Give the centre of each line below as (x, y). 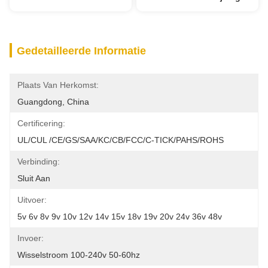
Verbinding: (39, 162)
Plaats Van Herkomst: (58, 85)
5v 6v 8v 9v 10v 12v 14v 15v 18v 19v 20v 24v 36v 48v (120, 217)
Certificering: (41, 123)
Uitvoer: (32, 200)
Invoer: (31, 238)
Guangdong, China (53, 102)
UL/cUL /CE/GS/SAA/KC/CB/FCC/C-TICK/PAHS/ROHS (121, 140)
